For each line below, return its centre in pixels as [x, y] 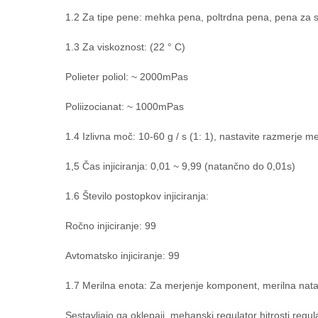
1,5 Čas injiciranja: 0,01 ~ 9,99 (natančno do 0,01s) [180, 166]
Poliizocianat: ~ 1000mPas [125, 106]
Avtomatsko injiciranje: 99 [122, 256]
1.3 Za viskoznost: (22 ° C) [125, 47]
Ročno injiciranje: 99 [111, 226]
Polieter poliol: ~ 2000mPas [127, 77]
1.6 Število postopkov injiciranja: [137, 196]
